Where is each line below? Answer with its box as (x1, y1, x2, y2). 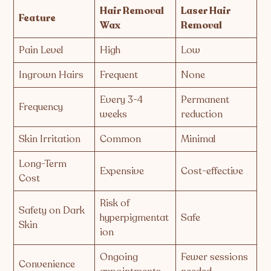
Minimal (181, 132, 216, 146)
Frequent (100, 68, 139, 82)
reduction (181, 107, 223, 121)
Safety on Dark (19, 203, 85, 217)
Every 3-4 (100, 93, 143, 106)
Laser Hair (181, 4, 231, 18)
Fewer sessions (181, 250, 249, 264)
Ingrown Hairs (19, 68, 84, 82)
